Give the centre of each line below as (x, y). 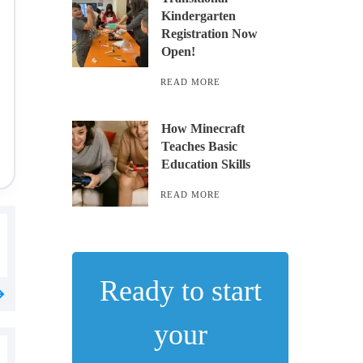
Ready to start (180, 291)
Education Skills (206, 164)
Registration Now (210, 34)
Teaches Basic (200, 146)
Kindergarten (199, 16)
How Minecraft (203, 128)
